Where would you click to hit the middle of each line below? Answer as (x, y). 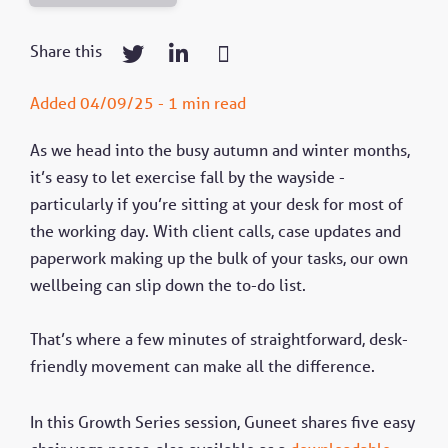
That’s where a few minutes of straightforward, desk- (219, 339)
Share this (66, 51)
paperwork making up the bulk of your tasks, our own (219, 258)
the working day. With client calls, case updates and (215, 231)
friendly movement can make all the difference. (202, 366)
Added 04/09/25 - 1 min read (138, 103)
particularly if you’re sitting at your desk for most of (216, 204)
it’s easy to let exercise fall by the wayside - (187, 177)
